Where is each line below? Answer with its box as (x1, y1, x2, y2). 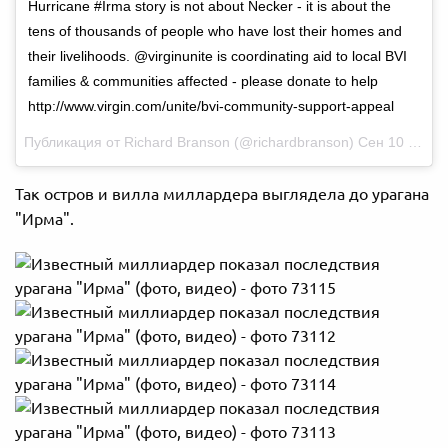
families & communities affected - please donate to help (28, 73, 378, 90)
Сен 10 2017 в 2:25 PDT (358, 134, 408, 151)
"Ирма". (15, 210, 74, 229)
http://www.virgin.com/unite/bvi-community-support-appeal (28, 98, 394, 115)
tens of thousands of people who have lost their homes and (28, 23, 402, 40)
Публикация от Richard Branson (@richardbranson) (24, 134, 358, 151)
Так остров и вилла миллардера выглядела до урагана (15, 185, 429, 204)
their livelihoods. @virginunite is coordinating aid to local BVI (28, 48, 407, 65)
